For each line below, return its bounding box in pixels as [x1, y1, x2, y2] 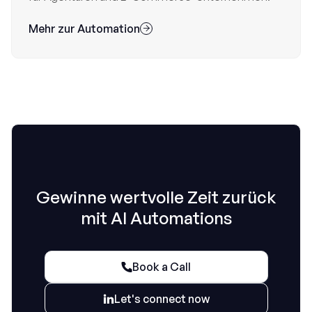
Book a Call [132, 260, 191, 274]
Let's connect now [114, 292, 210, 306]
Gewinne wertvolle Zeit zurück [36, 187, 276, 208]
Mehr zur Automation [29, 22, 140, 36]
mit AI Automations [80, 208, 232, 228]
